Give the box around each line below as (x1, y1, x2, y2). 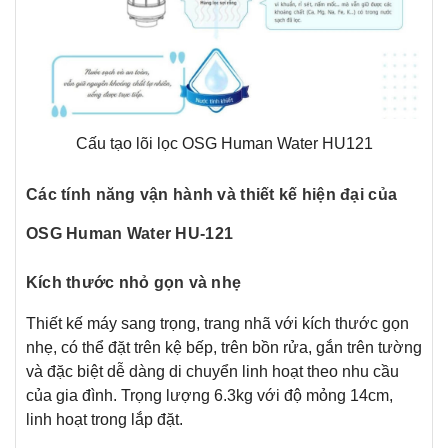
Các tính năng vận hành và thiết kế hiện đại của (26, 185, 398, 203)
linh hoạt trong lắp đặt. (26, 410, 183, 428)
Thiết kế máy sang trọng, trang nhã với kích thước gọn (26, 314, 409, 332)
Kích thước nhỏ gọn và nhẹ (26, 273, 242, 291)
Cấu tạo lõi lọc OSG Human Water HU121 (75, 134, 373, 152)
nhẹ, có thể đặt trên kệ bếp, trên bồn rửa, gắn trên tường (26, 338, 422, 356)
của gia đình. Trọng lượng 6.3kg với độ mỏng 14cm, (26, 386, 393, 404)
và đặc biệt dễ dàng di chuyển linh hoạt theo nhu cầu (26, 362, 399, 380)
